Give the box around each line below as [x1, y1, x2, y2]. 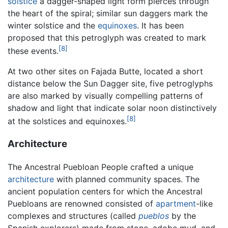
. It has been [137, 20, 184, 31]
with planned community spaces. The [54, 174, 199, 184]
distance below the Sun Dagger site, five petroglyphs [8, 78, 213, 89]
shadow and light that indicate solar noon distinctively [8, 103, 217, 113]
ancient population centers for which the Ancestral [8, 186, 203, 196]
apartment [156, 198, 196, 209]
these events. [8, 46, 59, 56]
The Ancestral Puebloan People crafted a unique [8, 161, 193, 172]
